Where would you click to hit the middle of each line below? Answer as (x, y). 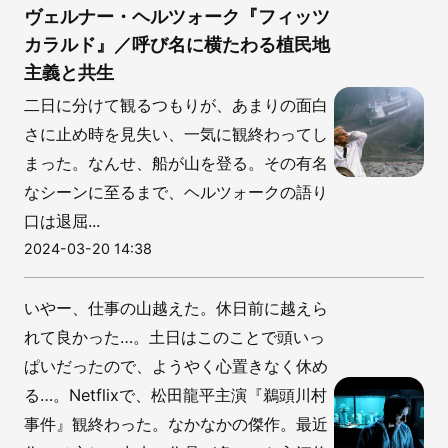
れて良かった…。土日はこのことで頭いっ (174, 336)
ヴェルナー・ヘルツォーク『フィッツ (177, 16)
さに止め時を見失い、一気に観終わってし (176, 133)
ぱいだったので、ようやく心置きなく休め (176, 365)
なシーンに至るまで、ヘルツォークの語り (176, 191)
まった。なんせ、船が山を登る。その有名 (176, 162)
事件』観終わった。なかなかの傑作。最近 (176, 423)
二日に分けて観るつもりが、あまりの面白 (176, 104)
